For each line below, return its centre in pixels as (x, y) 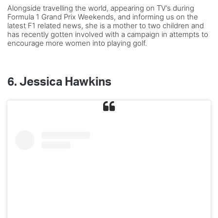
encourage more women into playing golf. (77, 43)
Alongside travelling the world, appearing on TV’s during (101, 8)
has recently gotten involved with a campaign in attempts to (108, 34)
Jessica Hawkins (65, 82)
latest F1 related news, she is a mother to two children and (106, 25)
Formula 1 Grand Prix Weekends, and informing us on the (103, 17)
